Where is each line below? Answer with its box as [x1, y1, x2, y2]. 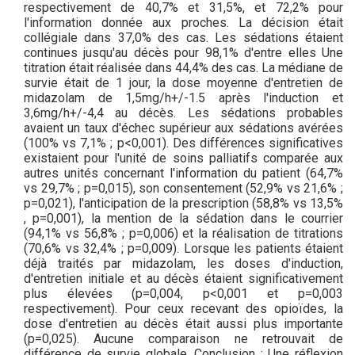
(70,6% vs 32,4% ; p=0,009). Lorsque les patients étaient [24, 241, 343, 254]
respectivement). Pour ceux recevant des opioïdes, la [24, 301, 343, 315]
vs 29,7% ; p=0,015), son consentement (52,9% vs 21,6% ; [24, 181, 343, 194]
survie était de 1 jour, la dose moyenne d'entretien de [24, 75, 343, 89]
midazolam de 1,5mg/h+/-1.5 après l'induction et [24, 90, 343, 104]
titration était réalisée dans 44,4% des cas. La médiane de [24, 60, 343, 74]
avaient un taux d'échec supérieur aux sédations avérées [24, 120, 343, 134]
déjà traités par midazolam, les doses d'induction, [24, 256, 343, 269]
